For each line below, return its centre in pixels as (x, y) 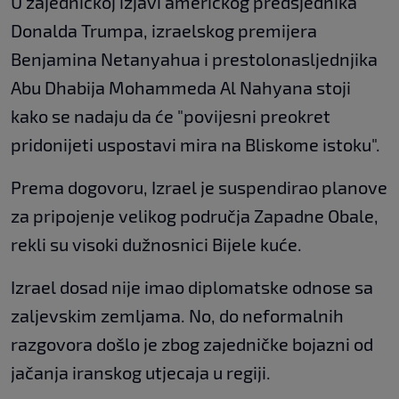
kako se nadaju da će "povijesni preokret (171, 116)
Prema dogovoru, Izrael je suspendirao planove (199, 187)
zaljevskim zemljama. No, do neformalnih (177, 316)
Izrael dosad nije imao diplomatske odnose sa (192, 287)
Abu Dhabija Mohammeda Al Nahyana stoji (181, 88)
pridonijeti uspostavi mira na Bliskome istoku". (195, 145)
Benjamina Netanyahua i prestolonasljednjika (194, 59)
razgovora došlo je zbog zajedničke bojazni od (192, 344)
